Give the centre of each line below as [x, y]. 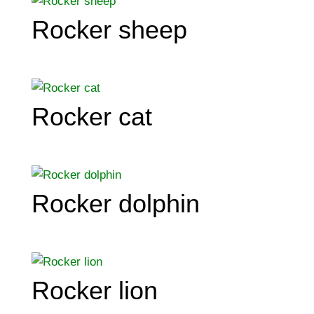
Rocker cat [91, 116]
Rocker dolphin [115, 203]
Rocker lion [94, 291]
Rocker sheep [109, 29]
